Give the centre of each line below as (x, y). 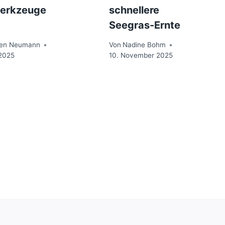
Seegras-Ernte (144, 25)
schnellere (134, 10)
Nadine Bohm (144, 45)
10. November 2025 (141, 55)
